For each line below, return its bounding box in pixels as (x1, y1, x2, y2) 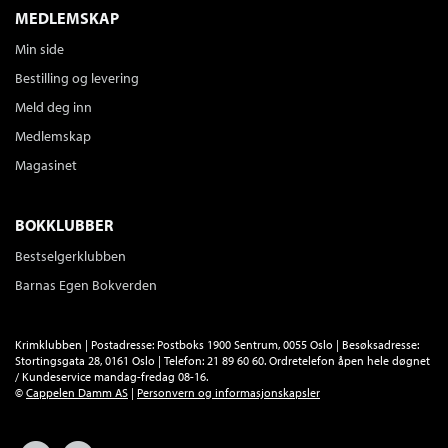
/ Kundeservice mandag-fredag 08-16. (15, 369, 208, 384)
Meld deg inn (15, 98, 92, 116)
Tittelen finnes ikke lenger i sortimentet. (169, 40, 405, 59)
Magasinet (15, 156, 77, 174)
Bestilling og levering (15, 69, 139, 87)
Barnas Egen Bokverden (15, 276, 157, 294)
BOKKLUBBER (15, 215, 113, 235)
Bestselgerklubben (15, 247, 126, 265)
